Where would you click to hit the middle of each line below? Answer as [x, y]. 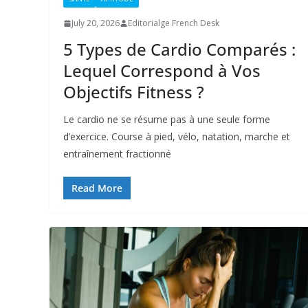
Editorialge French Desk [174, 23]
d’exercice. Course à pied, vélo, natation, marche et [177, 137]
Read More [97, 188]
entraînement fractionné [117, 154]
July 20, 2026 [96, 23]
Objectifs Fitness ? [134, 92]
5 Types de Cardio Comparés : [179, 49]
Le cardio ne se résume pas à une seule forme [167, 120]
